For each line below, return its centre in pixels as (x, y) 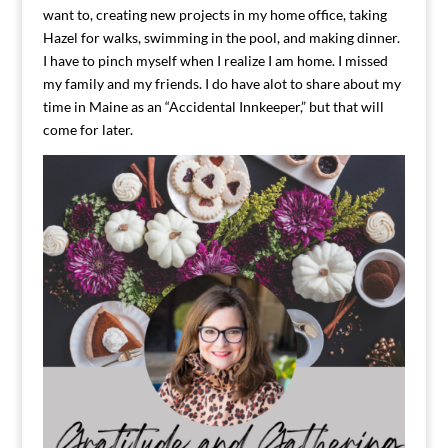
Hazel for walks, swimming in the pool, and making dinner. (221, 37)
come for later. (87, 129)
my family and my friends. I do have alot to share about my (221, 83)
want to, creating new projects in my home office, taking (214, 14)
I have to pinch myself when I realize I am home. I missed (215, 60)
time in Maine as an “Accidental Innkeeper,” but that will (213, 106)
